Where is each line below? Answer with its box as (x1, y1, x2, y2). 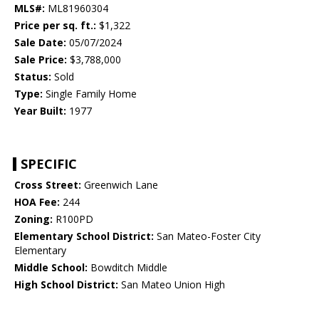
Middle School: (14, 261, 88, 275)
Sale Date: (14, 36, 66, 50)
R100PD (53, 212, 93, 226)
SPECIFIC (21, 155, 77, 173)
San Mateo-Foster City (154, 229, 261, 244)
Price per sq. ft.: (14, 19, 96, 33)
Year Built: (14, 104, 66, 118)
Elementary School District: (14, 229, 154, 244)
